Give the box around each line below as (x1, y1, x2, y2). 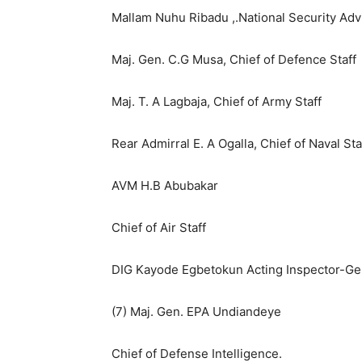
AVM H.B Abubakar (112, 178, 218, 193)
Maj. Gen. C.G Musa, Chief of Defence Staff (112, 52, 356, 67)
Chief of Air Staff (112, 220, 206, 235)
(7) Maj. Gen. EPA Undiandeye (112, 304, 281, 319)
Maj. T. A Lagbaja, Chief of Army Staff (112, 94, 322, 109)
